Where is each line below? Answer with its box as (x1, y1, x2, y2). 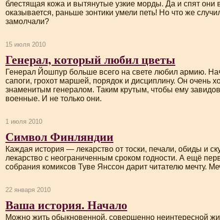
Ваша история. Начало (5, 196, 127, 213)
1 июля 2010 (5, 118, 42, 125)
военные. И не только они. (5, 94, 102, 103)
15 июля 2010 (5, 41, 46, 48)
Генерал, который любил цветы (5, 51, 175, 68)
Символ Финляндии (5, 128, 113, 145)
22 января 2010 (5, 186, 51, 193)
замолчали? (5, 17, 49, 26)
